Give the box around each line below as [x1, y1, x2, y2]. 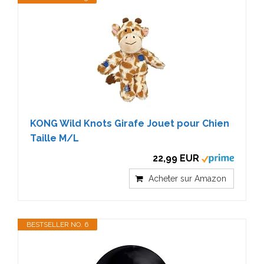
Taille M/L [30, 132, 79, 144]
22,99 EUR [153, 152, 199, 164]
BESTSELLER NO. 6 [27, 220, 88, 229]
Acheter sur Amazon [148, 173, 226, 183]
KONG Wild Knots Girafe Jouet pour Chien [30, 117, 229, 129]
